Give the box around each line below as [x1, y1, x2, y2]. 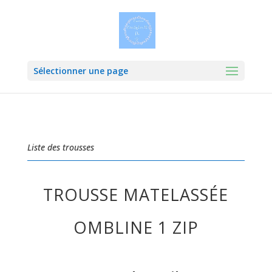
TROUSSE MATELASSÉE [43, 183, 229, 206]
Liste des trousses [27, 141, 94, 153]
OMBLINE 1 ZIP [73, 216, 199, 239]
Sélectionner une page [33, 65, 128, 76]
